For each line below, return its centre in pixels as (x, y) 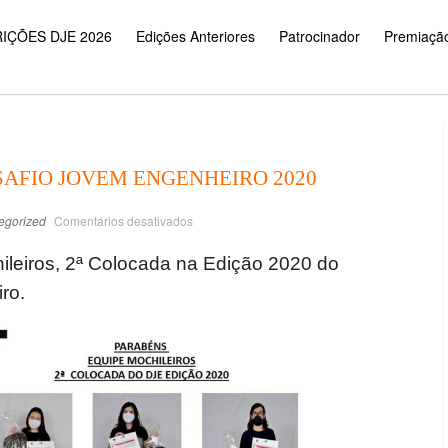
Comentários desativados (123, 220)
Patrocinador (319, 36)
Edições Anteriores (195, 36)
